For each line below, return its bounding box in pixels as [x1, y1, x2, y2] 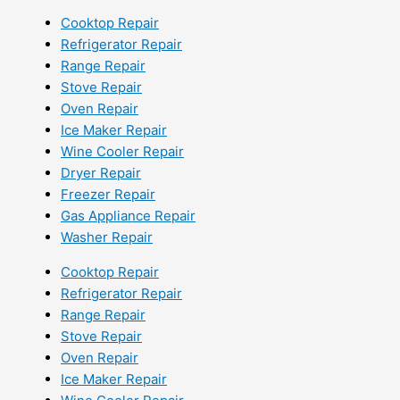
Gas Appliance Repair [61, 206, 196, 224]
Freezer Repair [61, 185, 155, 203]
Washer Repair [61, 228, 153, 246]
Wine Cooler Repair [61, 142, 184, 160]
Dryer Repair [61, 163, 141, 181]
